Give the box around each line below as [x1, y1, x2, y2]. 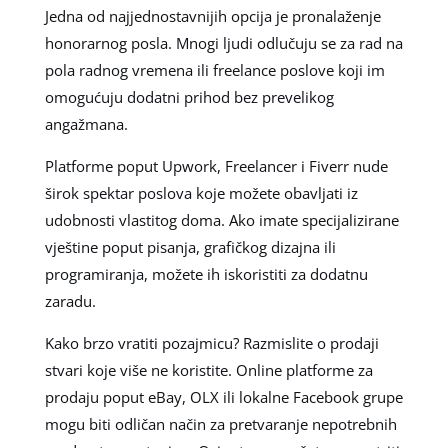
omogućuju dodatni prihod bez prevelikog [44, 87, 334, 108]
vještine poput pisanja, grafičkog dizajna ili [44, 237, 336, 258]
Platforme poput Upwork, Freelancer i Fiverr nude [44, 156, 388, 177]
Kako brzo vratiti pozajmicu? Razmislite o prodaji [44, 333, 379, 354]
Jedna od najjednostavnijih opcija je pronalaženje [44, 6, 381, 27]
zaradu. [44, 291, 96, 312]
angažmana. [44, 114, 128, 135]
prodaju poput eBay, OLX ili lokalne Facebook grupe [44, 387, 403, 408]
